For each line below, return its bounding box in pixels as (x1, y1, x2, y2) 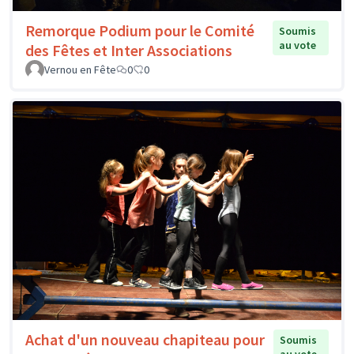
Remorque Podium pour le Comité (25, 20, 254, 40)
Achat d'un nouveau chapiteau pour (25, 330, 265, 350)
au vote (279, 37, 317, 52)
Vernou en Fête (44, 62, 116, 77)
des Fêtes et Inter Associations (25, 40, 232, 60)
